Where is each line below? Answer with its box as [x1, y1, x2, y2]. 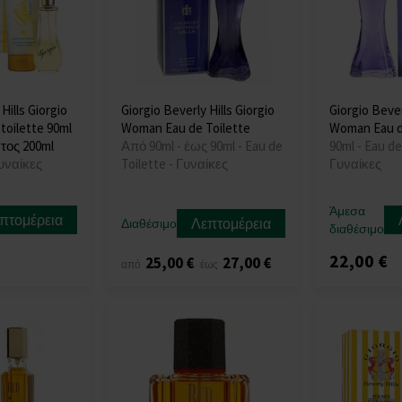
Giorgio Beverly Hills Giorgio [121, 100, 275, 118]
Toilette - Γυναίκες [121, 154, 229, 172]
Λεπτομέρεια [191, 214, 272, 232]
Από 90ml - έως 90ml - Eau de [121, 136, 284, 154]
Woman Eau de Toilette [121, 118, 251, 136]
